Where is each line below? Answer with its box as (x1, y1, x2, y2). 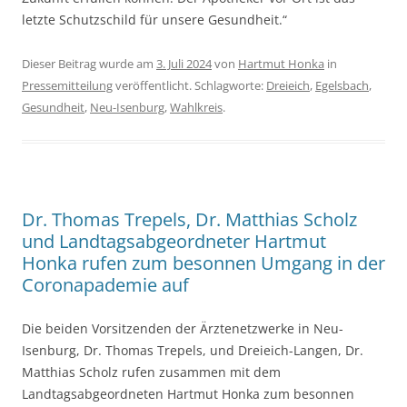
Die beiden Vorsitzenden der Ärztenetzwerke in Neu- (22, 320, 343, 338)
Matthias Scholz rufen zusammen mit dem (22, 363, 281, 382)
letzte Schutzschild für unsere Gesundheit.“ (22, 11, 287, 29)
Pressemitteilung (22, 77, 113, 94)
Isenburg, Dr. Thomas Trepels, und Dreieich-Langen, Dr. (22, 342, 363, 360)
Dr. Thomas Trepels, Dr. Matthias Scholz (22, 207, 357, 233)
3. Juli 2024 (156, 55, 212, 73)
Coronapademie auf (22, 273, 189, 298)
